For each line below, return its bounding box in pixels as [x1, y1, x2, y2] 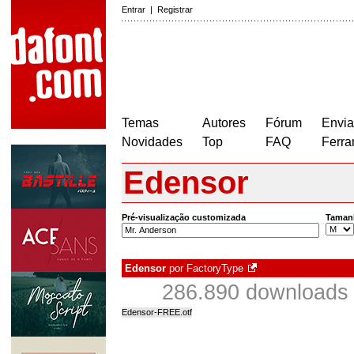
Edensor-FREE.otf [122, 307, 192, 318]
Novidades [122, 135, 183, 149]
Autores [202, 116, 246, 130]
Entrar [122, 5, 145, 14]
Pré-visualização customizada [122, 213, 246, 223]
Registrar [157, 5, 193, 14]
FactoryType [186, 262, 243, 275]
